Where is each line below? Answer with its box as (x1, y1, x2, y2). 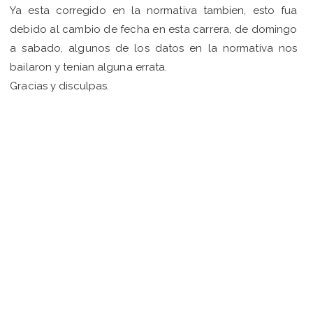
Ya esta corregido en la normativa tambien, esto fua (10, 3, 298, 17)
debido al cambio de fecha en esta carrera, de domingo (10, 22, 298, 36)
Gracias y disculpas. (10, 79, 110, 92)
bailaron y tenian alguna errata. (10, 60, 168, 73)
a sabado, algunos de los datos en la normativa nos (10, 41, 298, 54)
